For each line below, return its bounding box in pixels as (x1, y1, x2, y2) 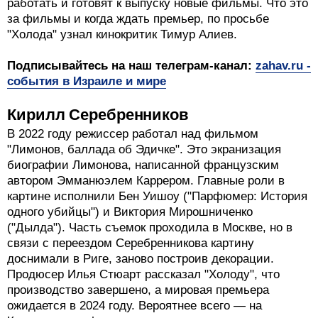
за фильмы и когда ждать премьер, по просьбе (7, 12, 269, 26)
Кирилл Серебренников (7, 289, 189, 307)
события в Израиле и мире (7, 75, 166, 89)
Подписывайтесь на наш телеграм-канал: (7, 59, 256, 73)
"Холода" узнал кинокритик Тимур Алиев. (7, 28, 237, 42)
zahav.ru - (256, 59, 311, 73)
